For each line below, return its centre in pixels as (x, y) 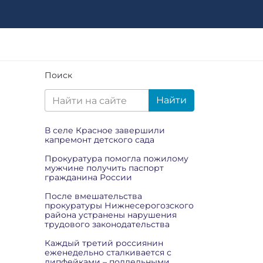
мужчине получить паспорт (104, 168)
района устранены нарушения (111, 215)
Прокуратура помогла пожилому (117, 159)
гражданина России (88, 177)
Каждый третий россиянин (104, 243)
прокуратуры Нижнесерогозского (119, 205)
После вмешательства (93, 196)
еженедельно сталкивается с (108, 252)
